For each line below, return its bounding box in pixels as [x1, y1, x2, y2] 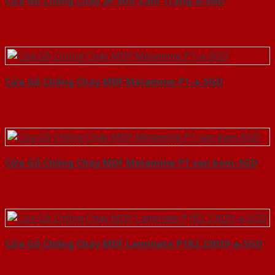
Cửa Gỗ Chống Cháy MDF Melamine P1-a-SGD [5, 75, 223, 89]
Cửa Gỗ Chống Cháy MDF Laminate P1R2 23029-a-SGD [5, 237, 263, 251]
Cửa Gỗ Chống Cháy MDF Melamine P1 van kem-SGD [5, 156, 258, 170]
